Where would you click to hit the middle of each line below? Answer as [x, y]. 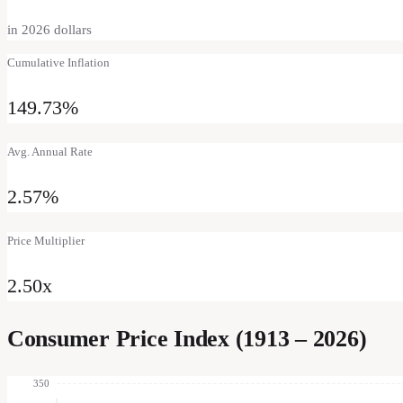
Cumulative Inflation [58, 62]
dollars [71, 29]
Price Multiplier [46, 240]
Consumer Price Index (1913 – [160, 338]
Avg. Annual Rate [50, 151]
